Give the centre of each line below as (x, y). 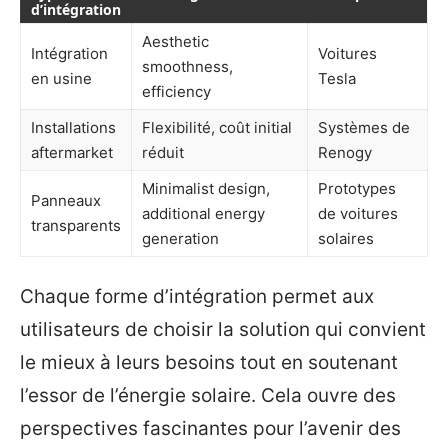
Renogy (345, 153)
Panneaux (66, 201)
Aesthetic (175, 42)
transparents (76, 226)
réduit (163, 153)
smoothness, (187, 67)
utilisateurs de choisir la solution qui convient (223, 329)
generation (180, 239)
